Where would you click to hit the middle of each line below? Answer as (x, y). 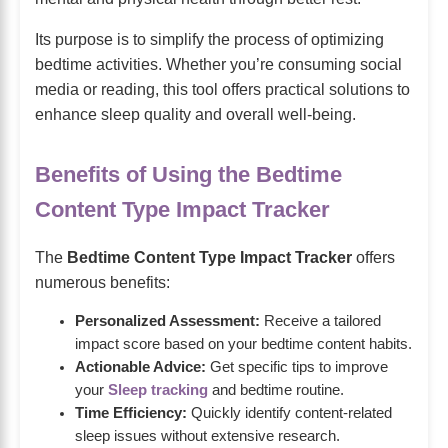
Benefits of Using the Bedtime (188, 174)
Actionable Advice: (140, 366)
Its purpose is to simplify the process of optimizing (209, 38)
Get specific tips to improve (297, 366)
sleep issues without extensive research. (207, 435)
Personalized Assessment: (167, 320)
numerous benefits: (102, 281)
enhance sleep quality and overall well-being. (195, 113)
